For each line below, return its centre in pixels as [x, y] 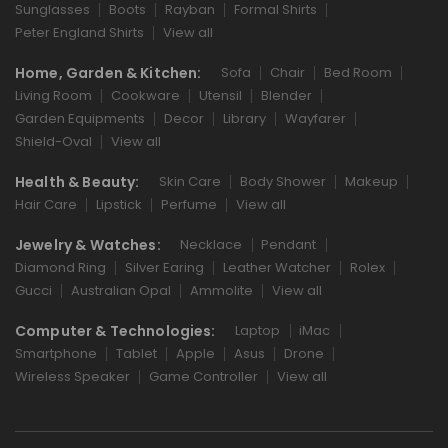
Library [244, 118]
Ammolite [221, 290]
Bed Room [357, 72]
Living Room [53, 95]
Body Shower [282, 181]
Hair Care [45, 204]
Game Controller [203, 376]
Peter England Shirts [79, 32]
